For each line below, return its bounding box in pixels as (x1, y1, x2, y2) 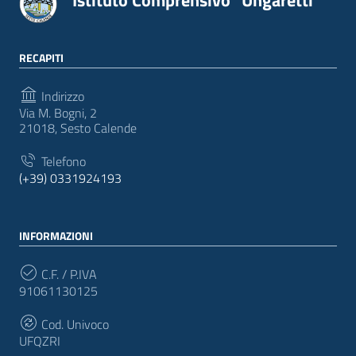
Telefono (38, 151, 86, 171)
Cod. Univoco (38, 314, 109, 334)
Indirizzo (38, 86, 84, 106)
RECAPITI (19, 48, 64, 66)
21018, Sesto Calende (19, 118, 137, 137)
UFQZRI (19, 331, 60, 350)
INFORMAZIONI (19, 226, 93, 244)
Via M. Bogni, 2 (19, 103, 97, 122)
